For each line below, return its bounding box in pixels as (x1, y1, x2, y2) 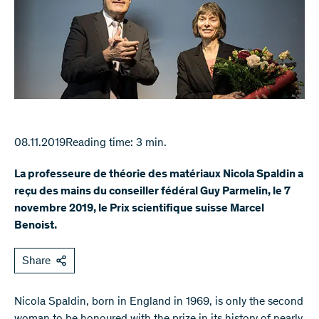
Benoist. (14, 220, 57, 232)
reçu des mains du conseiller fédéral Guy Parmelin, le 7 (14, 186, 291, 198)
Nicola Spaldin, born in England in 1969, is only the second (14, 296, 303, 308)
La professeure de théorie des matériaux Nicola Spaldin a (14, 169, 303, 181)
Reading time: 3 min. (66, 137, 167, 150)
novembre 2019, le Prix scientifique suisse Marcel (14, 203, 264, 215)
